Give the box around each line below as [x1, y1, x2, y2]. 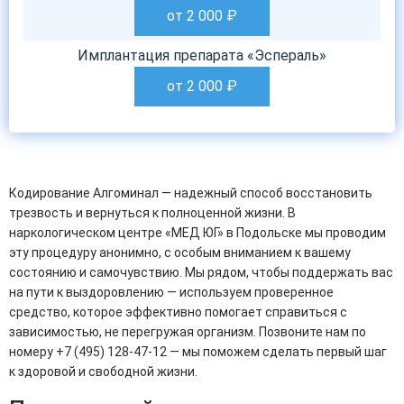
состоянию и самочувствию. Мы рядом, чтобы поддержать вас [9, 265, 393, 280]
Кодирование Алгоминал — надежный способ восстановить [9, 186, 372, 200]
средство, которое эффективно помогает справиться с [9, 305, 347, 319]
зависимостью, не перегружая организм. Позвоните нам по [9, 325, 366, 339]
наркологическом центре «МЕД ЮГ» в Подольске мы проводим [9, 225, 386, 240]
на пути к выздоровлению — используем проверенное [9, 285, 334, 299]
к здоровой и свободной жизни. [9, 364, 197, 379]
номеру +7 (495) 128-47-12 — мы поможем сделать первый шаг [9, 344, 387, 359]
